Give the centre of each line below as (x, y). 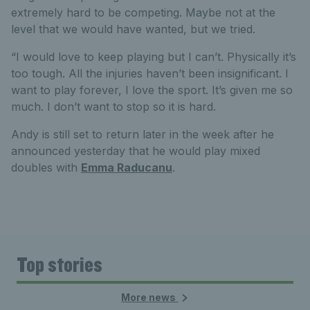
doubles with (46, 168)
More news (150, 298)
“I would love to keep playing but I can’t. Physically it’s (154, 57)
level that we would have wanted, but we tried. (133, 29)
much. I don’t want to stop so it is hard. (113, 107)
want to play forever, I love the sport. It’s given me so (152, 90)
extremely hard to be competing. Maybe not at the (143, 13)
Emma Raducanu (127, 168)
